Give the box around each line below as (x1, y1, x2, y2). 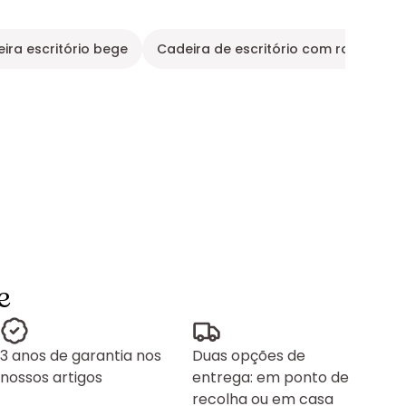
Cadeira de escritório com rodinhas (157, 40, 395, 59)
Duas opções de (192, 345, 305, 367)
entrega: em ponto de (192, 367, 349, 389)
